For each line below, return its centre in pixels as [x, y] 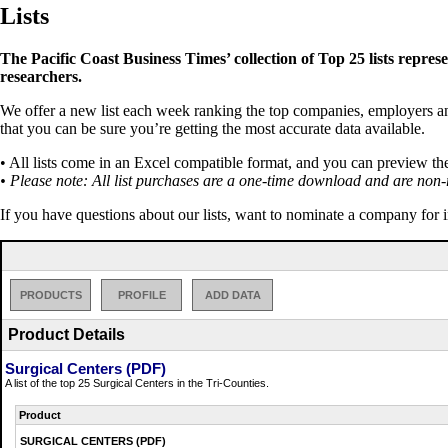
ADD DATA [232, 294]
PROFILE [141, 294]
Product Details [66, 334]
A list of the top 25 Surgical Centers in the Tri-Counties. [137, 382]
